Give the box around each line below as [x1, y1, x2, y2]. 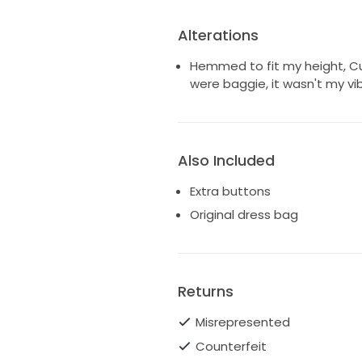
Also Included [177, 149, 275, 170]
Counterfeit [196, 337, 267, 355]
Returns [177, 281, 234, 302]
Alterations [177, 24, 259, 45]
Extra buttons [189, 182, 271, 200]
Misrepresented [196, 314, 290, 331]
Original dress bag [189, 206, 298, 224]
